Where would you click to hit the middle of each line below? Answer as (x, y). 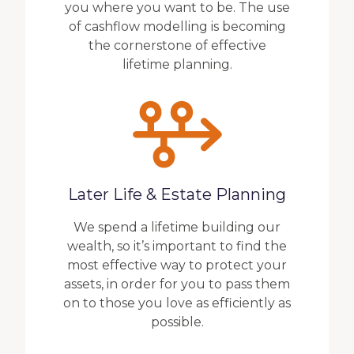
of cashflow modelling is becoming (177, 26)
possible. (177, 322)
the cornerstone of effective (177, 45)
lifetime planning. (177, 64)
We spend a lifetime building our (177, 227)
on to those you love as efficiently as (177, 303)
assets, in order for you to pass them (177, 284)
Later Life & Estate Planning (177, 194)
